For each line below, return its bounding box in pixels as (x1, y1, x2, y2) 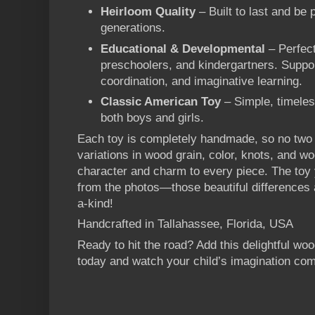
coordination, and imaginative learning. (101, 74, 302, 88)
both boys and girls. (101, 111, 204, 125)
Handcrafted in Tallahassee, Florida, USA (77, 217, 293, 231)
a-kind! (77, 196, 113, 210)
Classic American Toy (101, 95, 221, 109)
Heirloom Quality (101, 5, 195, 19)
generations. (101, 21, 165, 35)
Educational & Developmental (101, 41, 265, 56)
